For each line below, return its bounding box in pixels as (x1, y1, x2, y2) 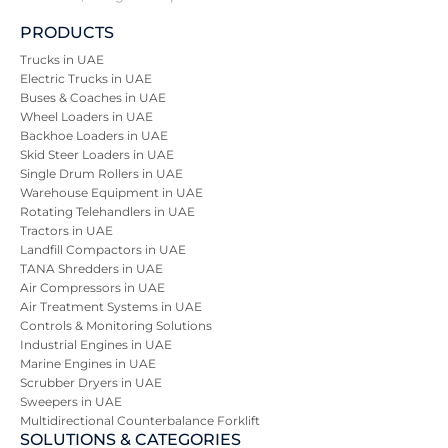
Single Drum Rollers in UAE (20, 165, 183, 181)
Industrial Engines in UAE (20, 336, 172, 352)
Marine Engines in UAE (20, 355, 156, 371)
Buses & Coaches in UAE (20, 89, 166, 105)
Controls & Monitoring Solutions (20, 317, 212, 333)
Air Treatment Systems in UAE (20, 298, 202, 314)
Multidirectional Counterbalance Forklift (20, 412, 260, 428)
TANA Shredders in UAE (20, 260, 163, 276)
